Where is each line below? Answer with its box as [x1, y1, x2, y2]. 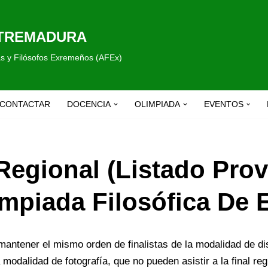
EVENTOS [203, 100, 243, 109]
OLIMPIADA [134, 100, 180, 109]
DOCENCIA [67, 100, 111, 109]
